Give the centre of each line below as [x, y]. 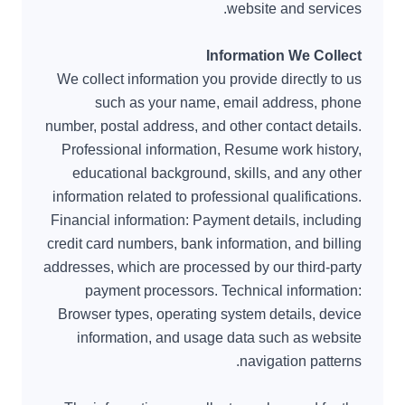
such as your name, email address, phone [228, 103]
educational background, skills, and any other [217, 173]
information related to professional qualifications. [207, 197]
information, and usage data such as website [219, 338]
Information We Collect [284, 56]
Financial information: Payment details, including [206, 220]
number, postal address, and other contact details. [203, 126]
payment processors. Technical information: [223, 291]
